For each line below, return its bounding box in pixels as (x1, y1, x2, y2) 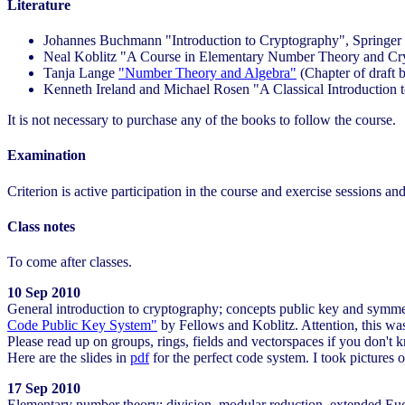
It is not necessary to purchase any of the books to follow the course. (7, 111, 396, 127)
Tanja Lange (43, 64, 118, 80)
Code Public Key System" (7, 317, 157, 334)
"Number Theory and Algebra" (118, 64, 297, 80)
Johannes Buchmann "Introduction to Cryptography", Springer (43, 32, 401, 48)
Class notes (7, 218, 75, 234)
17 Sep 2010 (7, 381, 80, 397)
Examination (7, 147, 86, 164)
